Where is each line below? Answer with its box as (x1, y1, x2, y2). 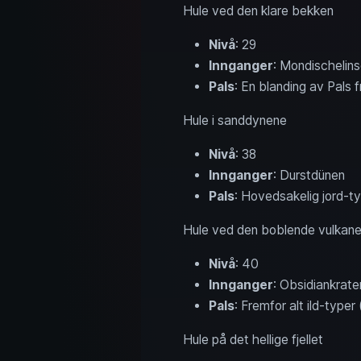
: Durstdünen (272, 167, 345, 183)
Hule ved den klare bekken (182, 2, 334, 19)
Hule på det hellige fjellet (182, 331, 323, 347)
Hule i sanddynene (182, 112, 287, 128)
